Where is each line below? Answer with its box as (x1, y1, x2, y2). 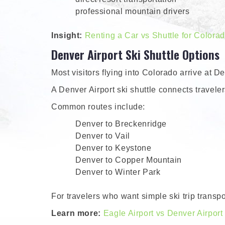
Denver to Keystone (75, 144, 152, 153)
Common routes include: (51, 102, 146, 111)
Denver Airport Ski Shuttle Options (51, 45, 219, 64)
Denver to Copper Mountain (75, 156, 182, 165)
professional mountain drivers (75, 7, 190, 16)
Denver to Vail (75, 132, 130, 141)
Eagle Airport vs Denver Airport (103, 209, 223, 218)
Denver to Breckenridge (75, 120, 167, 129)
